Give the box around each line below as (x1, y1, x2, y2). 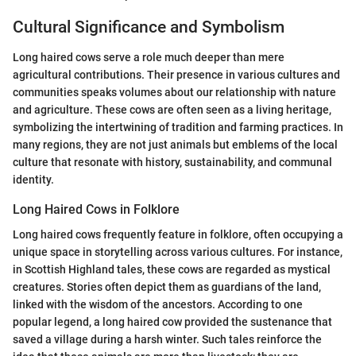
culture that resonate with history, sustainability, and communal (13, 156, 332, 169)
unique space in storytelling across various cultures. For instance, (13, 246, 342, 259)
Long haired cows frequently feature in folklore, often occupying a (13, 228, 343, 242)
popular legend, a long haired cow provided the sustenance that (13, 315, 332, 329)
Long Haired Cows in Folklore (13, 202, 180, 218)
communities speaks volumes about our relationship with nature (13, 86, 336, 99)
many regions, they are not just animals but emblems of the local (13, 138, 338, 152)
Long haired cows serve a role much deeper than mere (13, 51, 284, 64)
